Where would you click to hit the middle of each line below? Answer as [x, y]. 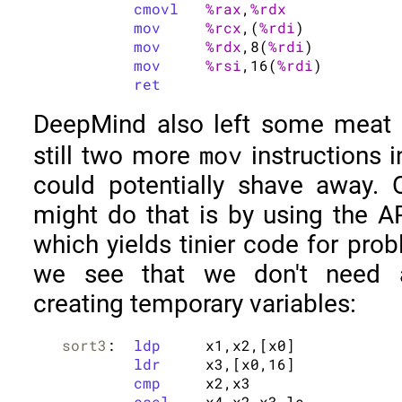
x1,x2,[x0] [184, 345]
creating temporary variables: [195, 304]
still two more [116, 156]
